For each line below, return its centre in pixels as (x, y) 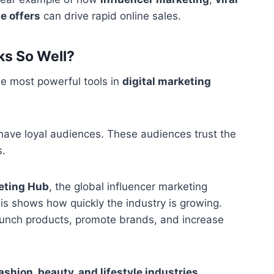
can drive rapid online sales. (111, 16)
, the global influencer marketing (128, 187)
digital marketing (167, 82)
